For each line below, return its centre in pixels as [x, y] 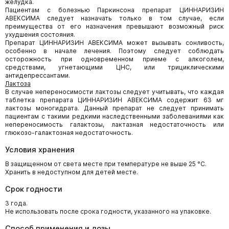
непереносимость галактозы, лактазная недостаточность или [114, 124]
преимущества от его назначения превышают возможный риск [114, 26]
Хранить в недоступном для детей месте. [72, 172]
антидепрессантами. [38, 75]
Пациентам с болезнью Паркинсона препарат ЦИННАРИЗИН [114, 10]
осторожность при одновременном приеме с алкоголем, [114, 59]
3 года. [16, 203]
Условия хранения [40, 149]
